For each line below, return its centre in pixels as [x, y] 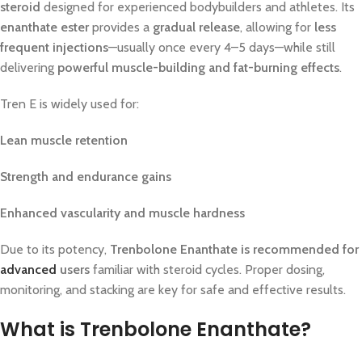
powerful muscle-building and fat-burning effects [198, 67]
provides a [121, 27]
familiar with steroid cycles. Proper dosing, [207, 269]
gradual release [196, 27]
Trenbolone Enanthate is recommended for [234, 249]
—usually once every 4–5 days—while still [222, 47]
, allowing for [277, 27]
